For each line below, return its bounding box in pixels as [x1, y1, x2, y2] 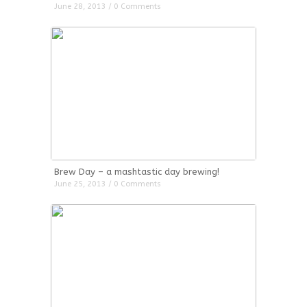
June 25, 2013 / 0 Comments [54, 180, 161, 188]
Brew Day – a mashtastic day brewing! [54, 167, 219, 177]
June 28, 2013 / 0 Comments [54, 2, 161, 11]
